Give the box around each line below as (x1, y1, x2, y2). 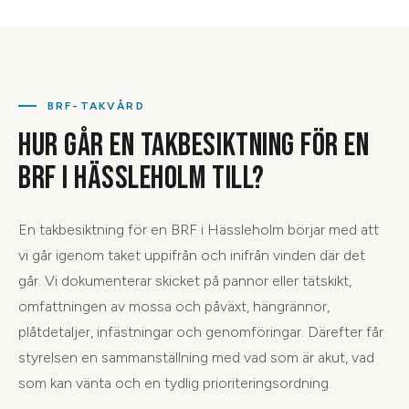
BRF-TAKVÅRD (47, 99, 145, 112)
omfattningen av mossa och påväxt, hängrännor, (18, 297, 330, 315)
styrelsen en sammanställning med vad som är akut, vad (18, 348, 374, 366)
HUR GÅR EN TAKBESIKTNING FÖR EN (18, 125, 370, 165)
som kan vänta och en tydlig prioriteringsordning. (18, 373, 331, 392)
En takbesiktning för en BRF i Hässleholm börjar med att (18, 220, 379, 238)
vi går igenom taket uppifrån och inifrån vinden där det (18, 246, 365, 264)
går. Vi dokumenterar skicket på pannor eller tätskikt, (18, 271, 351, 289)
